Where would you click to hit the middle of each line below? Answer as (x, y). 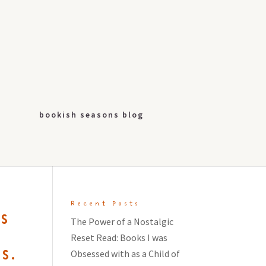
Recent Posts (106, 204)
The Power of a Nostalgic (122, 221)
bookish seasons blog (91, 115)
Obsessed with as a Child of (126, 254)
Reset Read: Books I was (119, 237)
